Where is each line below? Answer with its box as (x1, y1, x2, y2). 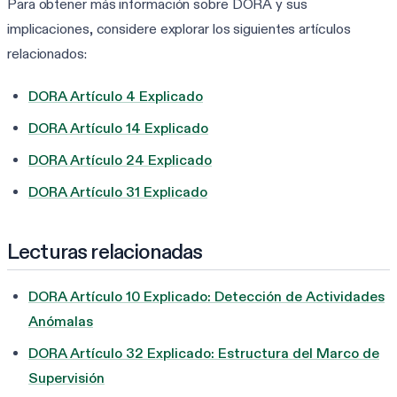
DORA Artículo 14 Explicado (28, 119, 208, 136)
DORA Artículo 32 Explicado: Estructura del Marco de (28, 344, 379, 362)
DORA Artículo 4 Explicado (28, 87, 203, 105)
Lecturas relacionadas (7, 237, 203, 264)
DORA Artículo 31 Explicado (28, 183, 207, 200)
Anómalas (28, 312, 93, 330)
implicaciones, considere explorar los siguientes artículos (7, 19, 351, 37)
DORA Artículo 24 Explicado (28, 151, 212, 168)
